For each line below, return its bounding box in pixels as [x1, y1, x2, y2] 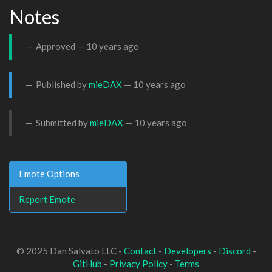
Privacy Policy [109, 258, 168, 269]
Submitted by [34, 117, 90, 128]
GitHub [73, 258, 102, 269]
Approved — [34, 41, 86, 52]
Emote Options [19, 168, 80, 179]
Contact [123, 245, 157, 256]
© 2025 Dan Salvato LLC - [16, 245, 124, 256]
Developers [163, 245, 211, 256]
